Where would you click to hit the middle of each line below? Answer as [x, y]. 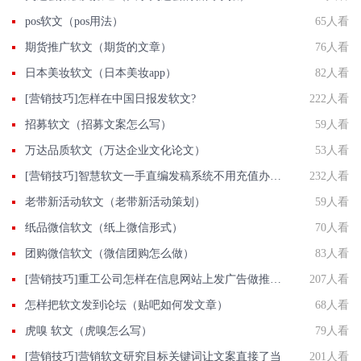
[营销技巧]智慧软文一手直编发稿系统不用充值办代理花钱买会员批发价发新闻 [276, 176]
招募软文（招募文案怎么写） [98, 124]
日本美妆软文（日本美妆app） [101, 73]
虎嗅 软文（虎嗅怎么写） [89, 330]
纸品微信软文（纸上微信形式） [104, 227]
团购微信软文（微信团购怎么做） [110, 253]
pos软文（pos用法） [74, 21]
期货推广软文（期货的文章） [98, 47]
